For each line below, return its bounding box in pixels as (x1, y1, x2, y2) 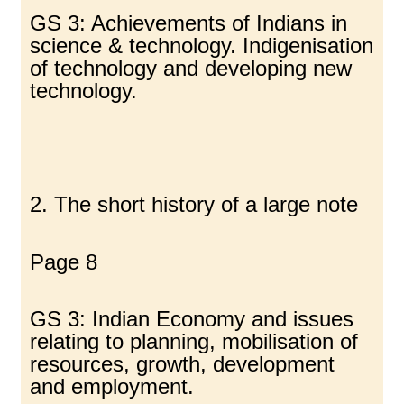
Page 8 (30, 249, 98, 274)
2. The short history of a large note (30, 192, 359, 217)
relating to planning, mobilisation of (30, 329, 359, 354)
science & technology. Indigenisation (30, 32, 374, 58)
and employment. (30, 374, 195, 399)
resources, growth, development (30, 352, 335, 377)
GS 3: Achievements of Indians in (30, 10, 348, 35)
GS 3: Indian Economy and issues (30, 307, 354, 332)
